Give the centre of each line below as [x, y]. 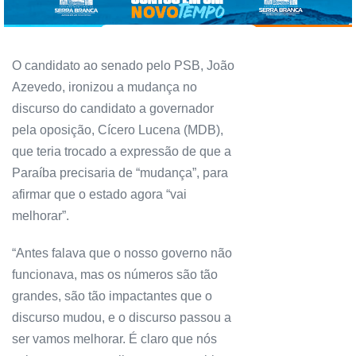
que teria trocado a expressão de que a [122, 152]
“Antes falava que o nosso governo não [122, 253]
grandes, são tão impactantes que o [112, 296]
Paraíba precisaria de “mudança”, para [120, 173]
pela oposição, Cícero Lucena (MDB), [118, 130]
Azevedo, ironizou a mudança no [104, 87]
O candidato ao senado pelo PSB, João [123, 66]
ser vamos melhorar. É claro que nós [114, 339]
